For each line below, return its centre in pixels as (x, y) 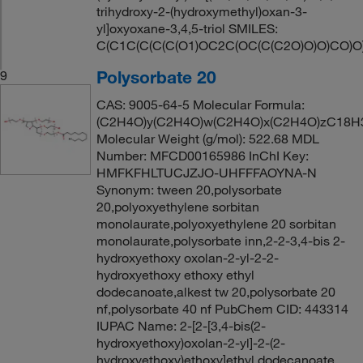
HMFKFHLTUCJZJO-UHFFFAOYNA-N (206, 172)
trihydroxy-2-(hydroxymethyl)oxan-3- (201, 11)
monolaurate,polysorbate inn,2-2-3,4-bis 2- (220, 240)
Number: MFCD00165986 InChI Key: (202, 155)
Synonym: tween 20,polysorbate (189, 189)
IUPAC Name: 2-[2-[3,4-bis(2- (181, 325)
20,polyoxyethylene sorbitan (177, 206)
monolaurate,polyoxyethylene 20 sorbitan (216, 223)
